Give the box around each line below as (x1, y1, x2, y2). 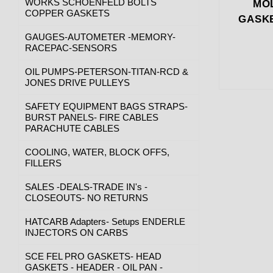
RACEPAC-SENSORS (25, 42, 117, 53)
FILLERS (25, 157, 62, 168)
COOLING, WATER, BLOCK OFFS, (25, 146, 169, 157)
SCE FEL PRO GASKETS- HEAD (25, 250, 161, 261)
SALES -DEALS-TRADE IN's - (25, 181, 147, 192)
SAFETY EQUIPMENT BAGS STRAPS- (25, 101, 188, 112)
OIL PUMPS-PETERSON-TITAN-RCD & (25, 66, 188, 77)
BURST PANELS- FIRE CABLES (25, 112, 158, 122)
